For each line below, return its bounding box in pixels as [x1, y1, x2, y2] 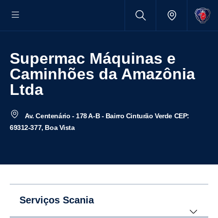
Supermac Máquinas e [10, 50, 20, 67]
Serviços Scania [19, 195, 94, 205]
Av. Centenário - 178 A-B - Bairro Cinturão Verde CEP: [23, 112, 189, 120]
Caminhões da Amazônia [10, 65, 195, 83]
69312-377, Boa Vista [10, 124, 75, 131]
